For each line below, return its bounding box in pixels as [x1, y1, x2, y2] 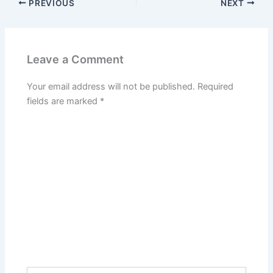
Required [197, 81, 234, 93]
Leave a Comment [27, 52, 124, 66]
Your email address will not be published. [27, 81, 196, 93]
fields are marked [27, 96, 101, 107]
